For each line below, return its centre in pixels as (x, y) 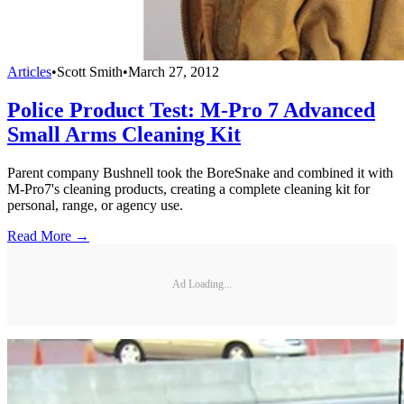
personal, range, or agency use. (95, 205)
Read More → (48, 235)
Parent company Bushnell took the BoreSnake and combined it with (200, 172)
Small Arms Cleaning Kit (124, 134)
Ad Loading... (202, 285)
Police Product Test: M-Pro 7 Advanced (191, 110)
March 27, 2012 (174, 71)
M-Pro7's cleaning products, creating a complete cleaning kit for (188, 188)
